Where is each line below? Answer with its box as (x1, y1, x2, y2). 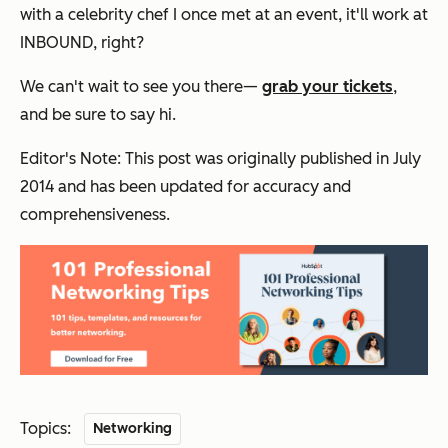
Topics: (20, 418, 71, 438)
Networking (93, 419, 173, 437)
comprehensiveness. (20, 204, 170, 224)
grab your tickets (262, 76, 393, 96)
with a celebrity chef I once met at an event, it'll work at (20, 4, 428, 24)
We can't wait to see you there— (20, 76, 262, 96)
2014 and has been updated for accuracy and (20, 176, 351, 196)
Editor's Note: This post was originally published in (20, 148, 393, 168)
